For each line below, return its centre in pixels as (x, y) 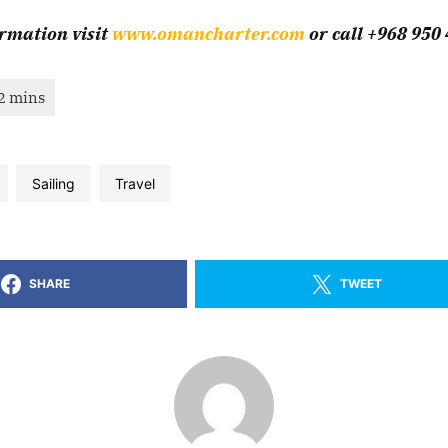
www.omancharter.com (208, 33)
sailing (58, 183)
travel (139, 183)
